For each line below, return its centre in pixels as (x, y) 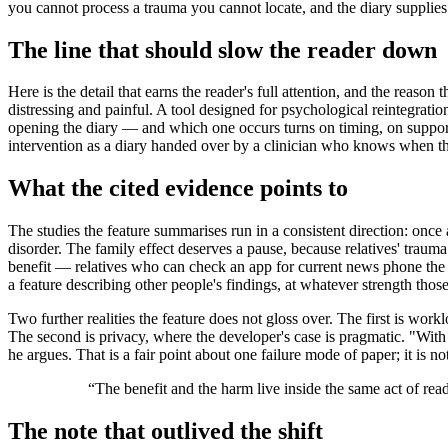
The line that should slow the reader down (222, 49)
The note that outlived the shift (165, 431)
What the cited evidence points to (178, 188)
